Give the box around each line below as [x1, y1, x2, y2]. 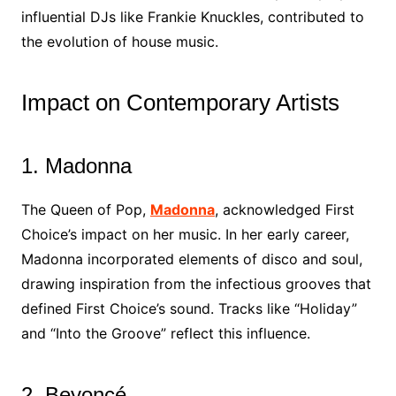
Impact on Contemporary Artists [20, 89, 339, 116]
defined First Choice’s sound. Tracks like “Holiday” [20, 300, 357, 317]
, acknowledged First [214, 201, 354, 218]
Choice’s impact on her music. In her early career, [20, 225, 349, 243]
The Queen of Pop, [20, 201, 150, 218]
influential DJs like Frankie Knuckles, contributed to [20, 8, 364, 26]
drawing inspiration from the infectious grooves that [20, 275, 371, 293]
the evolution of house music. [20, 33, 218, 50]
